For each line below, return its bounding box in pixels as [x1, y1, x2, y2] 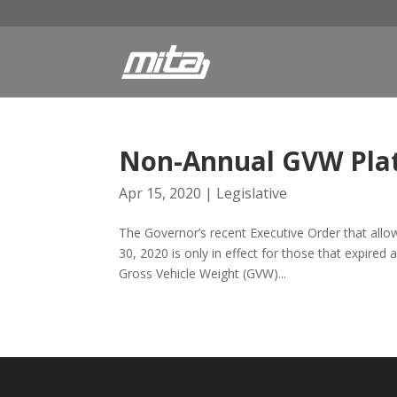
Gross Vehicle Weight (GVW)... [119, 265, 287, 282]
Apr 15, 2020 [119, 183, 202, 203]
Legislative [216, 183, 288, 203]
